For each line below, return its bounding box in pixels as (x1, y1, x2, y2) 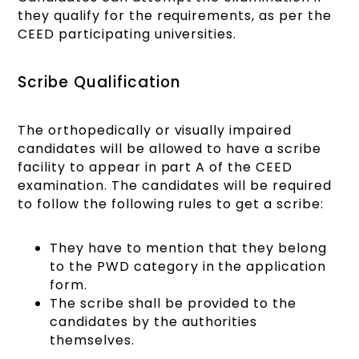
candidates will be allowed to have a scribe (18, 139, 321, 158)
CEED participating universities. (18, 25, 245, 44)
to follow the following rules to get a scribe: (18, 194, 324, 213)
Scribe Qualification (18, 71, 180, 94)
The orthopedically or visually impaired (18, 120, 292, 139)
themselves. (50, 330, 135, 349)
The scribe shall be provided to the (50, 293, 296, 313)
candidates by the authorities (50, 312, 258, 331)
